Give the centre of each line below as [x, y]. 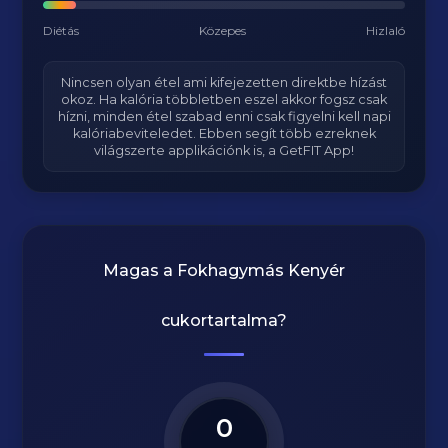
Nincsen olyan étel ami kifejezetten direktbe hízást [224, 82]
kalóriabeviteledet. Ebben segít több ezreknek [224, 133]
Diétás [61, 30]
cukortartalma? [224, 320]
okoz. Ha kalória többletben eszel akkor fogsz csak [224, 99]
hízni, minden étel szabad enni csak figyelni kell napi [224, 116]
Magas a [140, 270]
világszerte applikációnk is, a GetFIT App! [224, 150]
